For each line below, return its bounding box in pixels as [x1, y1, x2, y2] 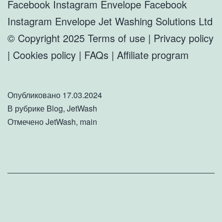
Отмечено [7, 115, 46, 127]
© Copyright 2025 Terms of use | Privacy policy [7, 30, 214, 45]
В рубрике [7, 102, 47, 114]
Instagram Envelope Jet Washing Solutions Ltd [7, 13, 213, 28]
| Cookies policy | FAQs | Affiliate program [7, 47, 189, 62]
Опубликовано [7, 89, 62, 101]
